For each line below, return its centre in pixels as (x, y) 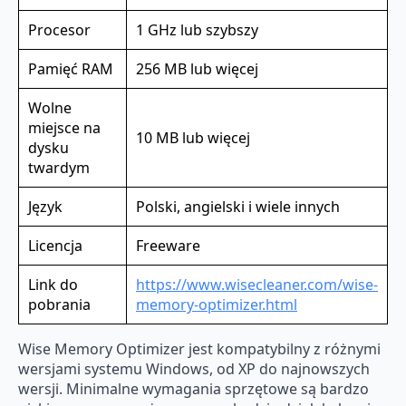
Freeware (168, 245)
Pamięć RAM (71, 68)
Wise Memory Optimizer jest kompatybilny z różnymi (199, 348)
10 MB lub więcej (193, 137)
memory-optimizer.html (217, 304)
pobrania (59, 304)
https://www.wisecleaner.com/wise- (257, 284)
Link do (53, 284)
